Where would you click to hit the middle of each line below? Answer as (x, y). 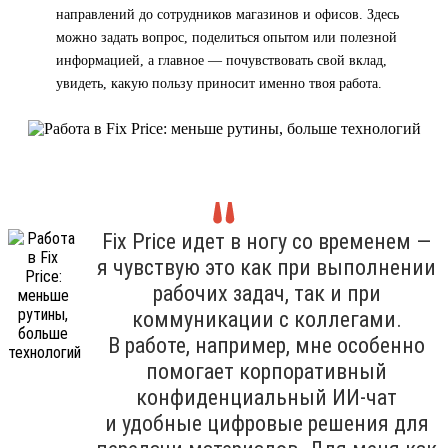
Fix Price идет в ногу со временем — (266, 241)
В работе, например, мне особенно (266, 345)
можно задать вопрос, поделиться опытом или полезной (226, 37)
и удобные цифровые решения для (266, 423)
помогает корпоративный (266, 371)
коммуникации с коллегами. (266, 319)
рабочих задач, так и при (266, 293)
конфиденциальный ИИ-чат (266, 397)
